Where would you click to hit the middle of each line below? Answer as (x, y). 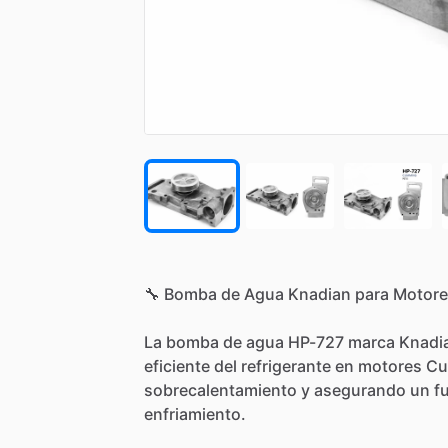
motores (390, 365)
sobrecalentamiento (220, 389)
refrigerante (286, 365)
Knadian (319, 293)
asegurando (360, 389)
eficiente (177, 365)
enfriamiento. (195, 413)
